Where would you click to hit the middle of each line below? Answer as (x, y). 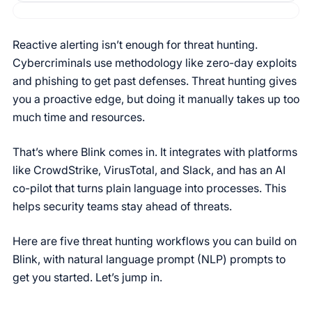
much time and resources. (80, 117)
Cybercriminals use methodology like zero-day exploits (155, 63)
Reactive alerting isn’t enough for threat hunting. (135, 45)
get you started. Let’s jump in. (87, 277)
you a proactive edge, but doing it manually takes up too (156, 99)
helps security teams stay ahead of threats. (122, 206)
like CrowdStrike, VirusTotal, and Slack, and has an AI (149, 170)
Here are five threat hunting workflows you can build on (155, 241)
